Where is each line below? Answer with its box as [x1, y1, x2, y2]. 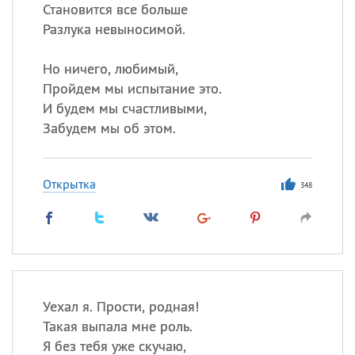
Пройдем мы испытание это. [42, 79, 222, 97]
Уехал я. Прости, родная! [42, 297, 199, 315]
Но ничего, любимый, [42, 59, 178, 78]
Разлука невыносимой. [42, 20, 185, 38]
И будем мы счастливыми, [42, 99, 207, 117]
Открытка [42, 176, 96, 192]
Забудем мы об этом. [42, 119, 176, 137]
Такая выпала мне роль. [42, 317, 193, 335]
